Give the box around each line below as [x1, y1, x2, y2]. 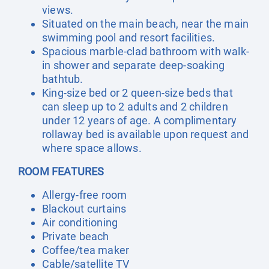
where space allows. [42, 142, 142, 154]
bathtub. [42, 73, 83, 85]
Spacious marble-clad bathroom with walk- [42, 45, 250, 58]
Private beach [42, 230, 109, 243]
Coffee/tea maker [42, 244, 130, 256]
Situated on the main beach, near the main [42, 17, 249, 30]
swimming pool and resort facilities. [42, 31, 216, 44]
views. [42, 4, 74, 16]
